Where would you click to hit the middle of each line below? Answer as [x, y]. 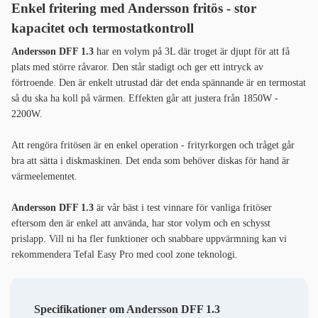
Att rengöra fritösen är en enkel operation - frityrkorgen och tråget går [153, 146]
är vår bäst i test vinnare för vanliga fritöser [183, 208]
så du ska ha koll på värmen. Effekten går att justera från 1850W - [145, 99]
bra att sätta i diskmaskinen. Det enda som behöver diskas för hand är [150, 161]
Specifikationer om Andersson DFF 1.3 [128, 309]
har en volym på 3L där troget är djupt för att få [192, 52]
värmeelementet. [46, 177]
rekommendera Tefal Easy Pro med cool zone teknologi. [125, 255]
